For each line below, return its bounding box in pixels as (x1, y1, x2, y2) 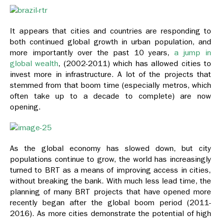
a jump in (174, 48, 212, 58)
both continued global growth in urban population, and (10, 37, 211, 47)
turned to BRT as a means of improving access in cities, (10, 165, 211, 175)
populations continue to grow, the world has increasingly (10, 154, 211, 164)
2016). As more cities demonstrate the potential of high (10, 209, 211, 219)
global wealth (10, 59, 59, 69)
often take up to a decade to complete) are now (10, 91, 211, 101)
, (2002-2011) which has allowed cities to (58, 59, 212, 69)
